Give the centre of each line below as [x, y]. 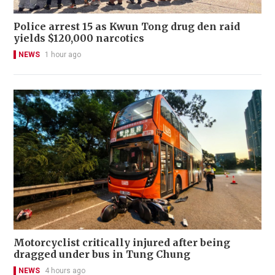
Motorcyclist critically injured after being [122, 242]
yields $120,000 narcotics [79, 38]
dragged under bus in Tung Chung [102, 254]
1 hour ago [63, 55]
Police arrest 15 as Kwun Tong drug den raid [127, 27]
